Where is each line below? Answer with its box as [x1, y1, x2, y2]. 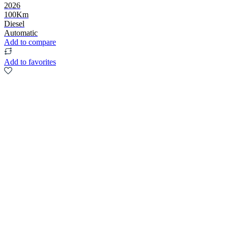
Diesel [4, 19, 24, 28]
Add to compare [4, 37, 56, 46]
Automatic [4, 28, 38, 37]
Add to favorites [4, 57, 56, 66]
